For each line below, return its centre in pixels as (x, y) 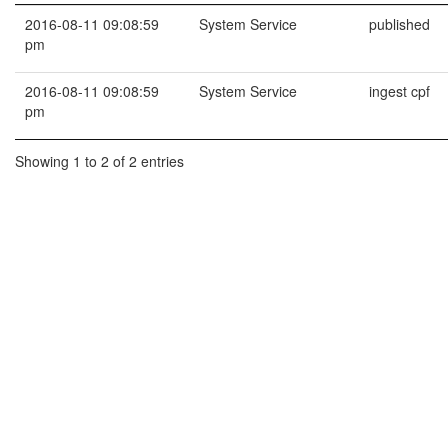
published (399, 24)
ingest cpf (399, 91)
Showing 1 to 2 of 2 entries (99, 160)
